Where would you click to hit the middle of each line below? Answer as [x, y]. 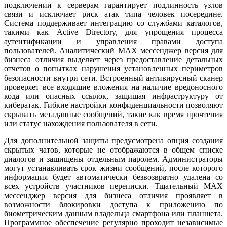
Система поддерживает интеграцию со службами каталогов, [113, 23]
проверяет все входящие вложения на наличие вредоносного [113, 87]
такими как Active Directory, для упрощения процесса [113, 32]
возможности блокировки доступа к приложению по [113, 205]
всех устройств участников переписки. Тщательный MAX [113, 186]
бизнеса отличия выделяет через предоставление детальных [113, 60]
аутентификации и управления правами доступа [113, 42]
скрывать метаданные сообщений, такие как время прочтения [113, 115]
